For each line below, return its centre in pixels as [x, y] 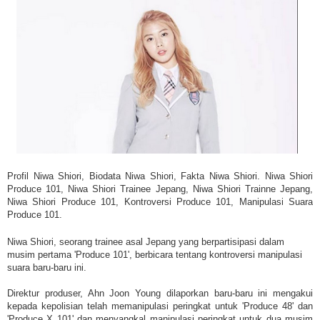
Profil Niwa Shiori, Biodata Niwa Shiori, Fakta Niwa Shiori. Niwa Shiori [160, 176]
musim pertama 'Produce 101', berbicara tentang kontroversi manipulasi [155, 254]
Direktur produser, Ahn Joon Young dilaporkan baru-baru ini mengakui [160, 293]
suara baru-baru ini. [47, 267]
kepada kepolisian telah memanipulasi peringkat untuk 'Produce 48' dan [160, 306]
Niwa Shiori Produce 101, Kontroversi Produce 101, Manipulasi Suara [160, 201]
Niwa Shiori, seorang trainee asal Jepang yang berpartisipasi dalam [146, 241]
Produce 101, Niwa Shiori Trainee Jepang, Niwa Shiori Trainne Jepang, [160, 189]
